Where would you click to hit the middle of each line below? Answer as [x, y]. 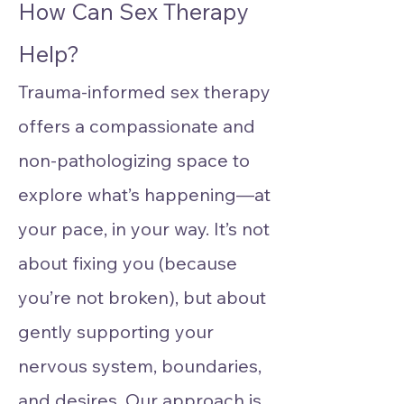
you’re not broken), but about [142, 297]
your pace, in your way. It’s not [144, 229]
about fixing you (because [128, 263]
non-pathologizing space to [134, 160]
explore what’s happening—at [144, 194]
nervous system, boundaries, [140, 366]
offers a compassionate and [137, 126]
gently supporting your [116, 331]
